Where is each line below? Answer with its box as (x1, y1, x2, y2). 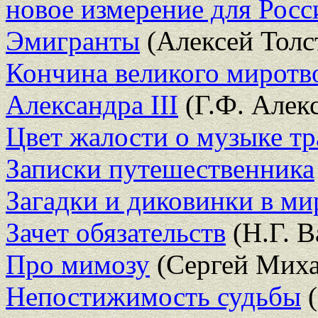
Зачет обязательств (6, 216, 226, 248)
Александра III (6, 89, 178, 120)
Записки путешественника (6, 153, 314, 184)
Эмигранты (6, 25, 140, 56)
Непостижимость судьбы (6, 280, 301, 312)
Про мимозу (6, 248, 150, 280)
